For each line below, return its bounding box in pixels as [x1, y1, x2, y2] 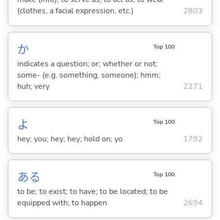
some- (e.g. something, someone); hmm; [17, 69, 161, 81]
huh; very [17, 81, 50, 92]
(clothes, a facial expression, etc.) [17, 5, 134, 17]
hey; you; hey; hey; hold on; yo [17, 133, 123, 144]
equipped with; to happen [17, 197, 107, 208]
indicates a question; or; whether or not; [17, 58, 158, 69]
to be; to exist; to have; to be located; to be [17, 186, 168, 197]
